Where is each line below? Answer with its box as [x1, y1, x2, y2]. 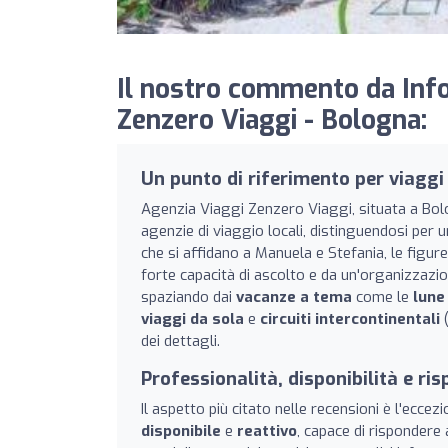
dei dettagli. [141, 330, 220, 351]
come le [352, 286, 413, 307]
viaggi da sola [141, 308, 244, 329]
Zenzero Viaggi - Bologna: [117, 102, 427, 138]
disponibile [141, 420, 221, 441]
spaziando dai [141, 286, 236, 307]
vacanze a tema [236, 286, 352, 307]
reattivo [237, 420, 297, 441]
